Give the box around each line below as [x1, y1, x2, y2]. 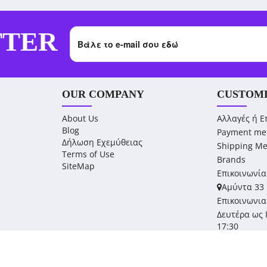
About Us [61, 113, 98, 124]
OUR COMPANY [61, 88, 144, 100]
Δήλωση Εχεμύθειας [61, 136, 142, 148]
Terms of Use [61, 148, 114, 160]
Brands [217, 154, 246, 165]
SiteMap [61, 160, 95, 172]
